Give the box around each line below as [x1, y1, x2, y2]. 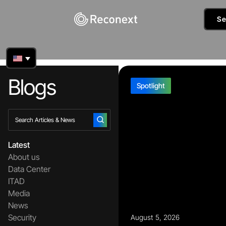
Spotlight [137, 81, 165, 90]
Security [8, 212, 36, 222]
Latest [8, 140, 30, 150]
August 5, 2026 [131, 213, 180, 221]
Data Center [8, 164, 50, 174]
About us [8, 152, 40, 162]
